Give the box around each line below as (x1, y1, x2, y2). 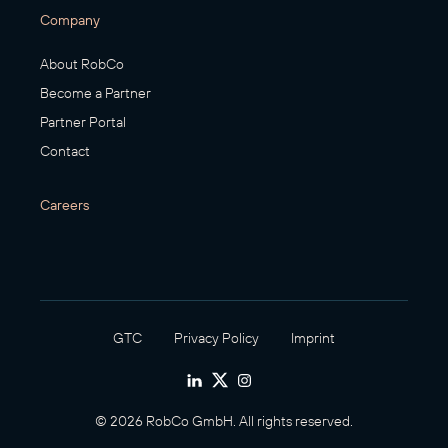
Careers (40, 196, 89, 215)
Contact (40, 142, 90, 161)
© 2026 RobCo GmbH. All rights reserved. (95, 412, 353, 431)
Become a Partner (40, 84, 151, 103)
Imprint (291, 329, 335, 348)
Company (40, 11, 100, 30)
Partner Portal (40, 113, 126, 132)
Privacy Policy (174, 329, 259, 348)
